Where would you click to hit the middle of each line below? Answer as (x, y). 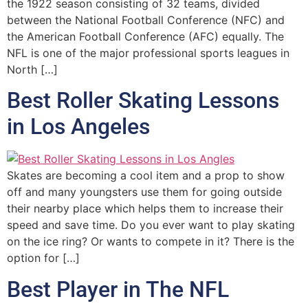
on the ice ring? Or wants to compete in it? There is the (151, 242)
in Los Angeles (78, 127)
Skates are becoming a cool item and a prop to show (146, 176)
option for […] (43, 258)
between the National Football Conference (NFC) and (146, 20)
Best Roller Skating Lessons (143, 101)
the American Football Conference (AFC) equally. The (145, 36)
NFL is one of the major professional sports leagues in (148, 53)
